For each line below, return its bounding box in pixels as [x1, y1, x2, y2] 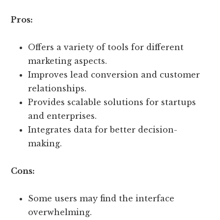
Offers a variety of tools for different [28, 42, 184, 53]
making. [28, 138, 62, 149]
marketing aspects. [28, 56, 108, 66]
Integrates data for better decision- [28, 125, 178, 135]
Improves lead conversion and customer [28, 70, 200, 80]
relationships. [28, 83, 87, 94]
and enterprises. [28, 111, 97, 121]
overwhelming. [28, 207, 92, 218]
